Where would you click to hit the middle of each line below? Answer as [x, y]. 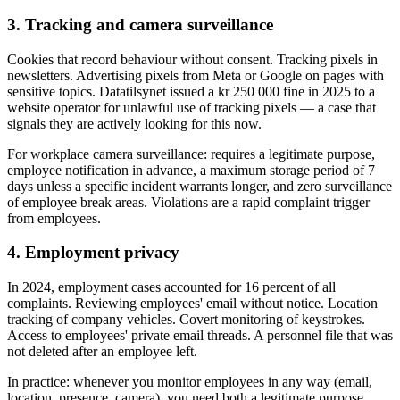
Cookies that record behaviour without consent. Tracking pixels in [192, 59]
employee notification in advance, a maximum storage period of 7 [191, 170]
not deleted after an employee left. [102, 352]
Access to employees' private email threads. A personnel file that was [200, 336]
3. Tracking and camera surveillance [140, 25]
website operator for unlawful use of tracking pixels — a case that [192, 107]
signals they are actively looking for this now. [134, 123]
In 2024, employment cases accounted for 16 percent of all [171, 287]
